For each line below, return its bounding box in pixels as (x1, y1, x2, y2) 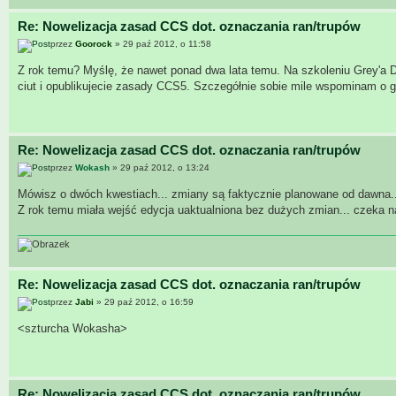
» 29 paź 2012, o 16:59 (94, 296, 194, 307)
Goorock (75, 38, 112, 49)
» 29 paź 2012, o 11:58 (112, 38, 211, 49)
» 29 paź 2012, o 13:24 (110, 162, 209, 172)
